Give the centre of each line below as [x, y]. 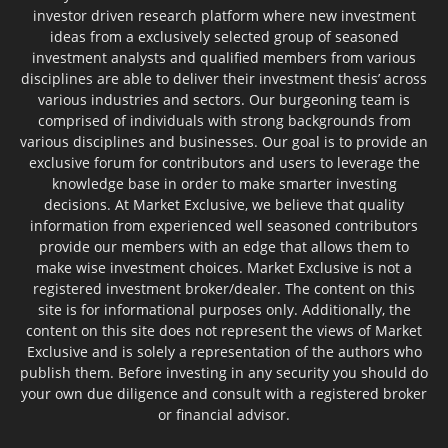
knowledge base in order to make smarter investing [224, 183]
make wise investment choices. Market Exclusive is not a [224, 267]
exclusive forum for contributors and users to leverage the [224, 162]
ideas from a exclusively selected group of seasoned [224, 36]
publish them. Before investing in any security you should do [224, 372]
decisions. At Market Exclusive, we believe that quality [224, 204]
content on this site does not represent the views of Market [224, 330]
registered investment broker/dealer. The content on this [224, 288]
